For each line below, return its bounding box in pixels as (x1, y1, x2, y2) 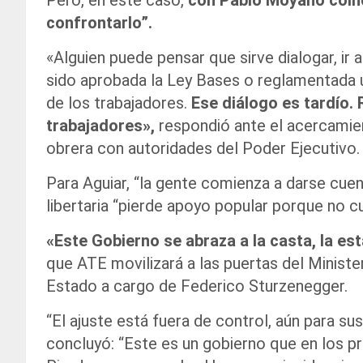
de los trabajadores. (46, 93, 191, 113)
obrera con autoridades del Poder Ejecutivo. (46, 139, 360, 159)
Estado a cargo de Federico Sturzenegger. (46, 276, 348, 297)
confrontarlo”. (46, 13, 152, 33)
